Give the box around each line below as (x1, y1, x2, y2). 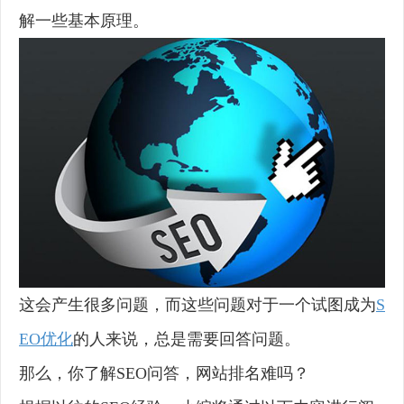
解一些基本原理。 (19, 12, 149, 30)
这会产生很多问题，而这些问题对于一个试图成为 (19, 296, 376, 315)
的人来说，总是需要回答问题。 (73, 330, 300, 349)
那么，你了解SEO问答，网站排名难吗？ (19, 364, 309, 383)
